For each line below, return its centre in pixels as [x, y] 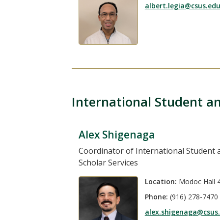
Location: [161, 181]
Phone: [156, 196]
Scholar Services [108, 162]
